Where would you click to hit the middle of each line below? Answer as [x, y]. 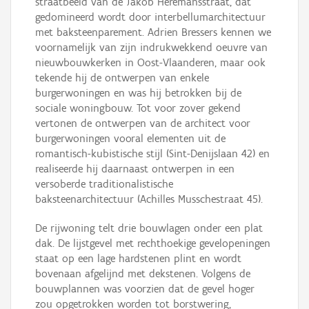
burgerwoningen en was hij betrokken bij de [138, 93]
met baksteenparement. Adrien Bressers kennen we [153, 32]
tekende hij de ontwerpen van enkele [122, 78]
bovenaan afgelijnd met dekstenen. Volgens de [143, 274]
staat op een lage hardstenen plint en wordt [138, 259]
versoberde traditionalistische [104, 184]
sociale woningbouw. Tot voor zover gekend [138, 108]
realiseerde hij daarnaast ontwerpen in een [135, 169]
